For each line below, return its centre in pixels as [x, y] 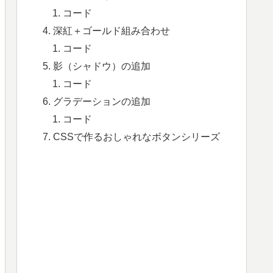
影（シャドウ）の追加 [101, 66]
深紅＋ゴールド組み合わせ [111, 30]
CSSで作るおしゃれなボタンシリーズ [136, 136]
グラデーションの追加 [101, 101]
